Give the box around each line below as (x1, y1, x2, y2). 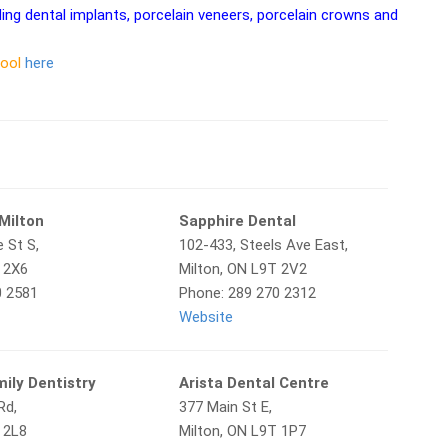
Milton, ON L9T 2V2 (178, 260, 307, 278)
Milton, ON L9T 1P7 (178, 422, 306, 440)
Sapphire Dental (178, 212, 296, 230)
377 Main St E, (178, 398, 272, 416)
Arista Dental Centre (178, 374, 329, 392)
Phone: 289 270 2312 (178, 284, 316, 302)
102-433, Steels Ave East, (178, 236, 348, 254)
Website (178, 308, 233, 326)
